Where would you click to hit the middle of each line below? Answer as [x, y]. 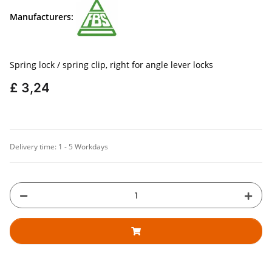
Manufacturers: [42, 16]
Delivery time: [34, 147]
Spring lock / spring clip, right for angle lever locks [111, 65]
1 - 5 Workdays [83, 147]
